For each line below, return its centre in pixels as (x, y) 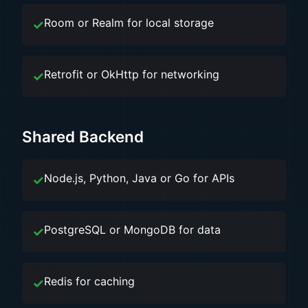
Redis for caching (89, 281)
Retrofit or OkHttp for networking (132, 74)
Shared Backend (83, 136)
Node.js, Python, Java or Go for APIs (139, 178)
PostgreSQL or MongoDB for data (132, 230)
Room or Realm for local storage (129, 23)
